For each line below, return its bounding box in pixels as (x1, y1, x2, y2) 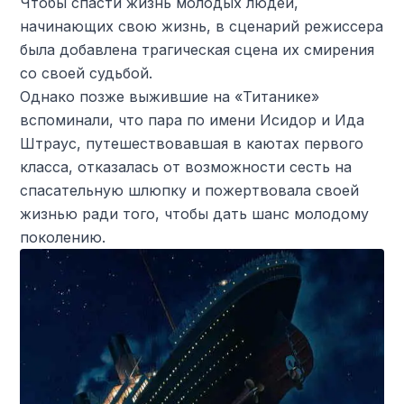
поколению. (20, 228, 106, 246)
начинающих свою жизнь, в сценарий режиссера (20, 17, 384, 35)
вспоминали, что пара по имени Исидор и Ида (20, 111, 365, 129)
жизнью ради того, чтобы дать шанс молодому (20, 205, 370, 223)
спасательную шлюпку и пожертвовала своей (20, 181, 360, 199)
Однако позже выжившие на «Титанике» (20, 87, 320, 106)
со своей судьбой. (20, 64, 153, 82)
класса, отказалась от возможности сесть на (20, 158, 353, 176)
